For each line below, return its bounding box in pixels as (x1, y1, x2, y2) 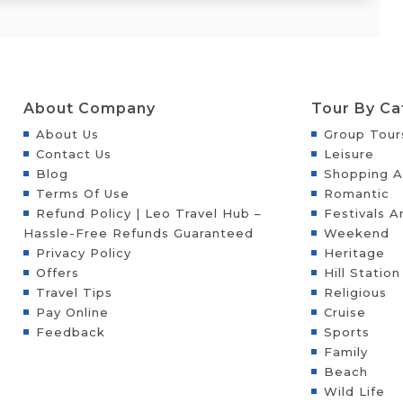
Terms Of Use (35, 185, 130, 201)
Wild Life (323, 383, 385, 399)
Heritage (323, 245, 385, 260)
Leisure (323, 146, 374, 161)
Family (323, 344, 368, 359)
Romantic (323, 185, 390, 201)
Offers (35, 264, 79, 280)
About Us (35, 126, 99, 141)
